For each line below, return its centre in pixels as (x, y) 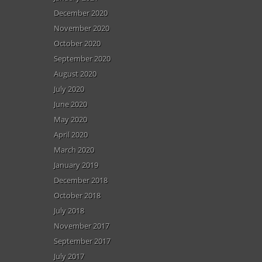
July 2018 (69, 210)
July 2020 (69, 89)
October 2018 (77, 195)
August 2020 (75, 73)
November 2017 (82, 225)
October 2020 (77, 43)
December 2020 (81, 13)
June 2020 (70, 104)
